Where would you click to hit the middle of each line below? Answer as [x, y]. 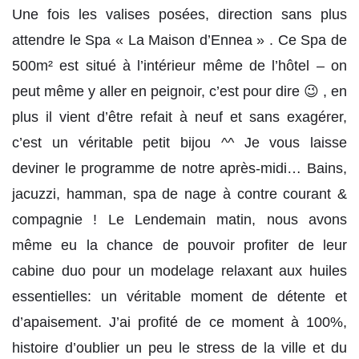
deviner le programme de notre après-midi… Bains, [179, 169]
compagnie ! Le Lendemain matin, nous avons [179, 220]
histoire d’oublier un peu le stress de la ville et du [179, 348]
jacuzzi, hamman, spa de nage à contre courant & [179, 194]
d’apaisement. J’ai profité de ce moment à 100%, [179, 323]
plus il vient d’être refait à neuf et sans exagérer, [179, 117]
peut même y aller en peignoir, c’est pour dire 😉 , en [179, 92]
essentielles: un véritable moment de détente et [179, 297]
